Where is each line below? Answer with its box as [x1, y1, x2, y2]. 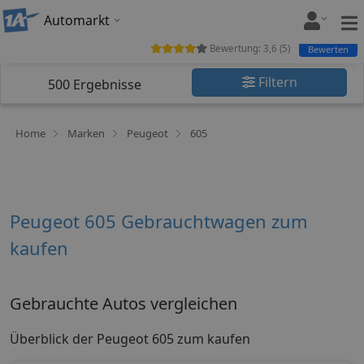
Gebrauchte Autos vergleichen [10, 292, 237, 314]
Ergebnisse [70, 76, 141, 93]
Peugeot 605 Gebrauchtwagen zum [10, 209, 308, 233]
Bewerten [308, 42, 349, 55]
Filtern [254, 73, 297, 91]
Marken [67, 126, 105, 141]
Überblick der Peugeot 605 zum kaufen [10, 330, 250, 349]
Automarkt [44, 11, 110, 29]
